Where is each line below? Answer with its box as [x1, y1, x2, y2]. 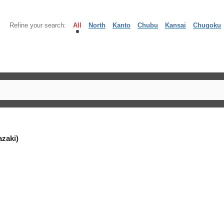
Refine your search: [9, 21, 66, 29]
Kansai [165, 21, 186, 29]
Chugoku [193, 21, 221, 29]
